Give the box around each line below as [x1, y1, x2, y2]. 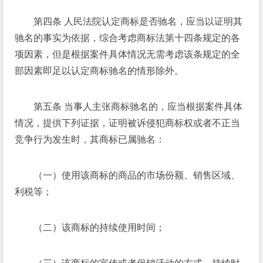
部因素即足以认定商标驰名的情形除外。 [15, 66, 187, 76]
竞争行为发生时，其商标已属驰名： [15, 134, 168, 144]
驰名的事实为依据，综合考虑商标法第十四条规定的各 [15, 33, 241, 43]
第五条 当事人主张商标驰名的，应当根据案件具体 [33, 102, 243, 112]
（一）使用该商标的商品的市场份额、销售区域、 [33, 170, 241, 180]
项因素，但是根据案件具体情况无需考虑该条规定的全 [15, 49, 241, 59]
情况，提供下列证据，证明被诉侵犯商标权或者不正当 [15, 118, 241, 128]
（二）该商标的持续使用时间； [33, 222, 168, 232]
